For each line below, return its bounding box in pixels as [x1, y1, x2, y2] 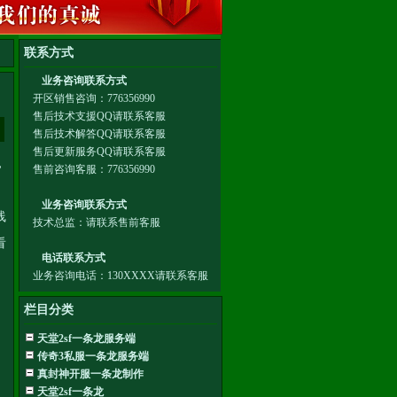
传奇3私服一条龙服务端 [37, 350, 149, 362]
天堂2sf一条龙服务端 [37, 332, 136, 345]
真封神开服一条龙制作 [37, 368, 144, 380]
